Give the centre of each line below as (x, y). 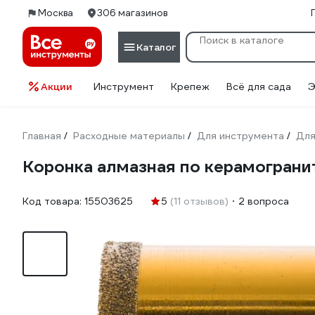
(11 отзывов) (199, 201)
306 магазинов (132, 13)
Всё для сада (259, 86)
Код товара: (53, 201)
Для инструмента (240, 136)
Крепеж (190, 86)
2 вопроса (264, 201)
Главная (42, 136)
